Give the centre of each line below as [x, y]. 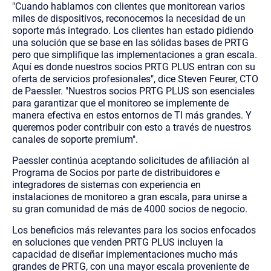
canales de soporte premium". [75, 139]
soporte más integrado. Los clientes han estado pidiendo [133, 30]
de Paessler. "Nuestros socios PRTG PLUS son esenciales [133, 91]
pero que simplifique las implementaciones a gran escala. [135, 54]
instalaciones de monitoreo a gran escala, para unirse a [130, 197]
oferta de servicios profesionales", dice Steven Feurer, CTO [135, 79]
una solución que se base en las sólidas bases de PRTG [130, 42]
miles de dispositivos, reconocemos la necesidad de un [129, 18]
